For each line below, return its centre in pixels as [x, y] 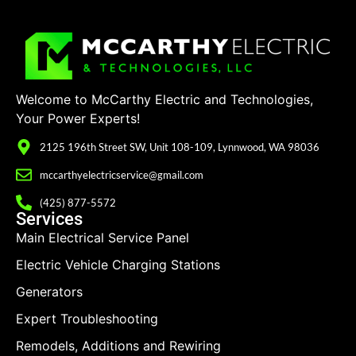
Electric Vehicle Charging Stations [118, 265]
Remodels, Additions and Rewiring [118, 346]
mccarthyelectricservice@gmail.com [122, 174]
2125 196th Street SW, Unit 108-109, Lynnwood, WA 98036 [180, 147]
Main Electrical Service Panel [103, 238]
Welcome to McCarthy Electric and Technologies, [164, 99]
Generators [49, 292]
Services [49, 219]
